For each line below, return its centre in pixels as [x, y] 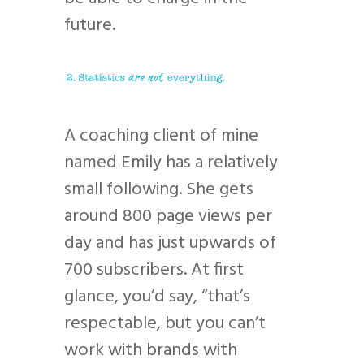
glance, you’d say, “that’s [157, 297]
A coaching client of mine [161, 136]
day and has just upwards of [170, 244]
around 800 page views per [168, 217]
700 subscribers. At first [154, 271]
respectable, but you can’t [165, 324]
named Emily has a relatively [171, 163]
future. [90, 26]
